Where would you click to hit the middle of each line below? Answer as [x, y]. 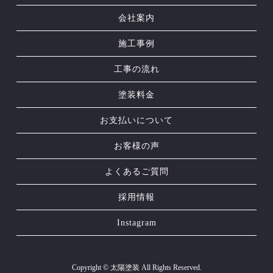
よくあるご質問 [136, 172]
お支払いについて [136, 121]
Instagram [136, 223]
